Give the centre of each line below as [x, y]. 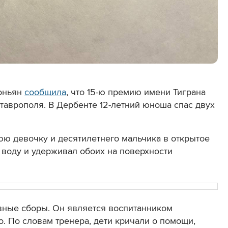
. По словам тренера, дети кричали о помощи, [99, 221]
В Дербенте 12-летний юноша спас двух [132, 105]
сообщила [45, 92]
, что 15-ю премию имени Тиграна [136, 92]
